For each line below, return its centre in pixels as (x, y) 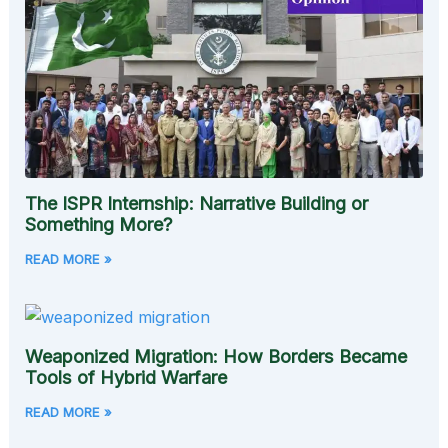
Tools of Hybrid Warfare (126, 378)
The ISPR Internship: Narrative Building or (197, 203)
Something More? (99, 224)
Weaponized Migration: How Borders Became (216, 357)
